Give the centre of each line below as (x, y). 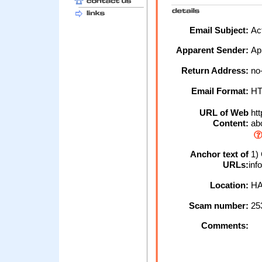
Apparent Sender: (212, 50)
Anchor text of (219, 154)
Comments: (225, 226)
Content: (231, 123)
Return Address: (215, 71)
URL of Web (224, 113)
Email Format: (220, 91)
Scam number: (219, 206)
